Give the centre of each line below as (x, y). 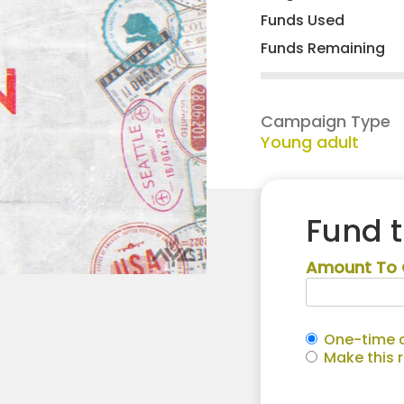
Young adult (310, 142)
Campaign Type (326, 122)
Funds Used (303, 21)
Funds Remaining (323, 49)
